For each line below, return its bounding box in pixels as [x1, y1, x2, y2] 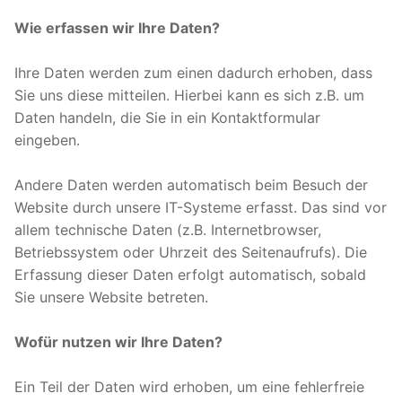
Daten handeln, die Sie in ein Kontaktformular [14, 108, 320, 127]
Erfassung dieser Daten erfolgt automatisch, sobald [14, 265, 366, 284]
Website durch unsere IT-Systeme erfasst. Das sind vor [14, 197, 387, 216]
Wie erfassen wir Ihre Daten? [14, 18, 220, 37]
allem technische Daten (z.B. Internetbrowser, [14, 220, 321, 239]
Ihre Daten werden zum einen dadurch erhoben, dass [14, 63, 372, 82]
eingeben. [14, 130, 80, 149]
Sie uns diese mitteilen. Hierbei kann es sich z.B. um [14, 85, 364, 104]
